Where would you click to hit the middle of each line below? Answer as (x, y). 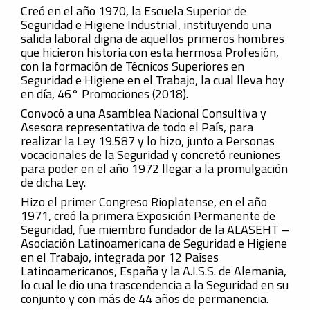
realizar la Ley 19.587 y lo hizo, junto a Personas (148, 141)
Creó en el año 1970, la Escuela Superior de (134, 11)
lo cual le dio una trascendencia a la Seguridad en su (155, 285)
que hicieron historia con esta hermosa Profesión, (150, 52)
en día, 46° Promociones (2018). (104, 94)
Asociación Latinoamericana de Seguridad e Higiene (154, 243)
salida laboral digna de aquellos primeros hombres (153, 38)
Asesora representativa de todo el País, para (137, 127)
